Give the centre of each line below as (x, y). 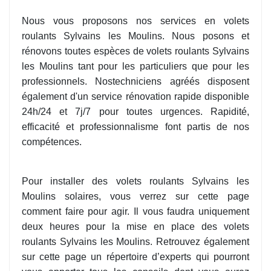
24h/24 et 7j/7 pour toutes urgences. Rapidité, (135, 112)
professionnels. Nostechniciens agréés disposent (135, 82)
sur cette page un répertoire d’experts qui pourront (135, 257)
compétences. (52, 142)
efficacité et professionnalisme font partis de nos (135, 127)
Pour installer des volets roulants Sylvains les (135, 181)
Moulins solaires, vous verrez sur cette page (135, 197)
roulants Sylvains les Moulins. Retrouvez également (135, 242)
